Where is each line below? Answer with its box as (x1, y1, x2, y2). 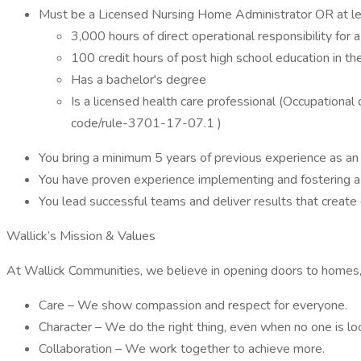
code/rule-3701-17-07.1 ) (71, 114, 222, 132)
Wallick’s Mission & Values (6, 227, 156, 245)
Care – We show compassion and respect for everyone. (39, 297, 347, 314)
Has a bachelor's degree (71, 71, 206, 89)
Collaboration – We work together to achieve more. (39, 340, 325, 358)
